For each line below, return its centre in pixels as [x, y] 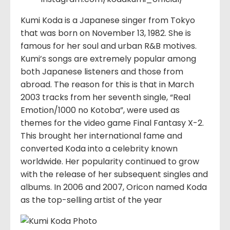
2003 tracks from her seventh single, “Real [106, 97]
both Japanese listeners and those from [102, 71]
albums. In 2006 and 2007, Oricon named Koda [114, 187]
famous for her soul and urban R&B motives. [109, 46]
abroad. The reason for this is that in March [107, 84]
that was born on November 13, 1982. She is [106, 33]
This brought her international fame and [101, 136]
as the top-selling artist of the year [91, 200]
